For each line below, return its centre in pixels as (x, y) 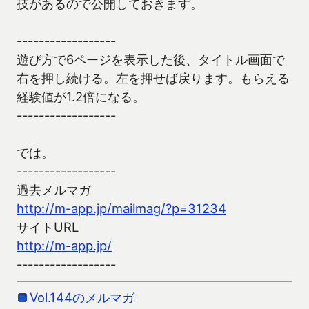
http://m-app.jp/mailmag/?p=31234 (121, 209)
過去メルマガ (54, 190)
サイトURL (48, 227)
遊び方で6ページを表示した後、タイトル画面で (151, 60)
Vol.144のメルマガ (82, 297)
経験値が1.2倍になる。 (81, 97)
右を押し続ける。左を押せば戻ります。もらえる (153, 78)
